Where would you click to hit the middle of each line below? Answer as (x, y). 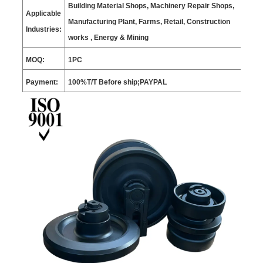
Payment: (42, 82)
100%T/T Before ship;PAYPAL (117, 82)
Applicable (43, 14)
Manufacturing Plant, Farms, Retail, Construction (149, 22)
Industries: (43, 30)
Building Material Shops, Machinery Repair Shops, (151, 6)
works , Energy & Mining (108, 38)
